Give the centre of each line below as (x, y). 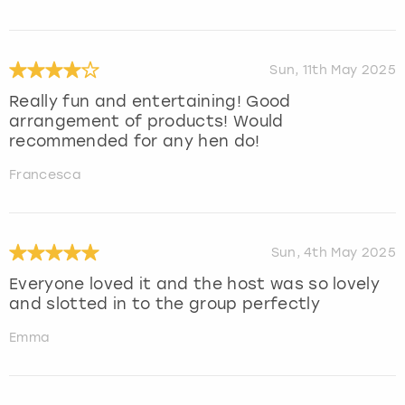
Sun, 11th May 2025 (333, 71)
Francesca (45, 174)
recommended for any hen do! (135, 141)
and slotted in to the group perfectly (165, 303)
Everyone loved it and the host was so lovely (195, 283)
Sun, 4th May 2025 (333, 253)
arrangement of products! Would (146, 121)
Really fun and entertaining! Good (150, 101)
